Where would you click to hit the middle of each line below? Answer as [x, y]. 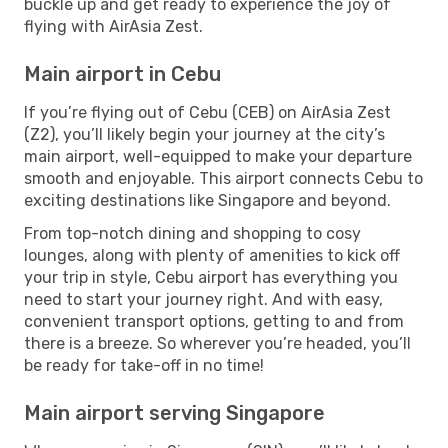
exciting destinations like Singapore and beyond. [207, 200]
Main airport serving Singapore [174, 412]
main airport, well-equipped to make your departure [218, 156]
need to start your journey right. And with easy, [203, 299]
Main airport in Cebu [122, 73]
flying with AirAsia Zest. [113, 26]
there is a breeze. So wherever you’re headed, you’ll [217, 343]
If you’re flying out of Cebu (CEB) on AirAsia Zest [207, 112]
